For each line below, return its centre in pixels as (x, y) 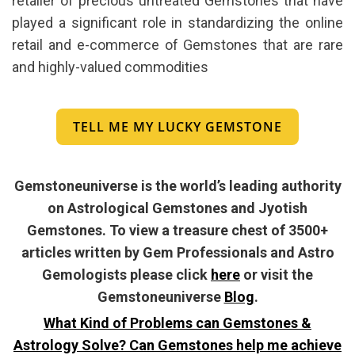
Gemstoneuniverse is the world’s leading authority (177, 186)
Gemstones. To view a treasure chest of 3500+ (177, 231)
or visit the (277, 275)
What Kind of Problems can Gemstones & (177, 323)
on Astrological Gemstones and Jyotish (177, 208)
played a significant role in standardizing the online (177, 23)
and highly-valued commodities (110, 67)
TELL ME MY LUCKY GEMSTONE (177, 127)
